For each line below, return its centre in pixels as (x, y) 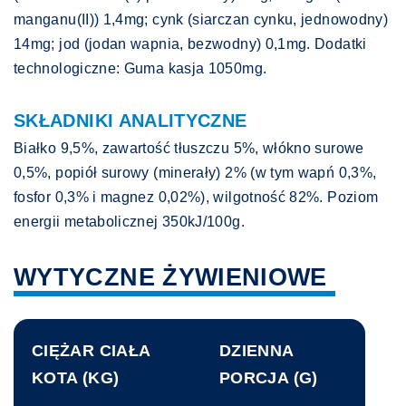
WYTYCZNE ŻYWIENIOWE (170, 278)
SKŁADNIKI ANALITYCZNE (130, 121)
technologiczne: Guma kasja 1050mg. (140, 69)
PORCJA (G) (269, 378)
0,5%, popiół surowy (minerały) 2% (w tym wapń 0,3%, (195, 173)
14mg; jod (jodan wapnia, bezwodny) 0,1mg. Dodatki (190, 44)
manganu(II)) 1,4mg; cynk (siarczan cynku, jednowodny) (201, 20)
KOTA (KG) (76, 378)
